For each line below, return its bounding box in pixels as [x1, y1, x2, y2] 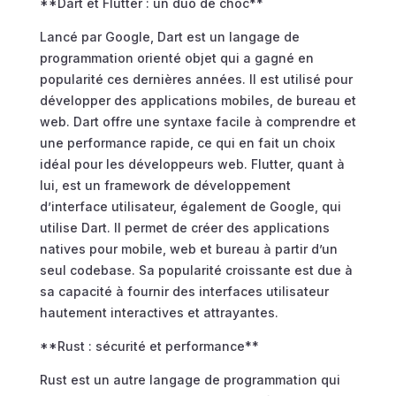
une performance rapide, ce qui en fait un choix [39, 135, 335, 151]
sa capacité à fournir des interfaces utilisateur [39, 284, 329, 300]
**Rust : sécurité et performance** [39, 339, 259, 354]
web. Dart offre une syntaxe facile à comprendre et [39, 114, 356, 130]
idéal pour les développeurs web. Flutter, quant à [39, 156, 345, 172]
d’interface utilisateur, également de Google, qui [39, 199, 341, 215]
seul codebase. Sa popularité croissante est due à [39, 263, 353, 278]
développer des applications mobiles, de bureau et [39, 93, 356, 109]
